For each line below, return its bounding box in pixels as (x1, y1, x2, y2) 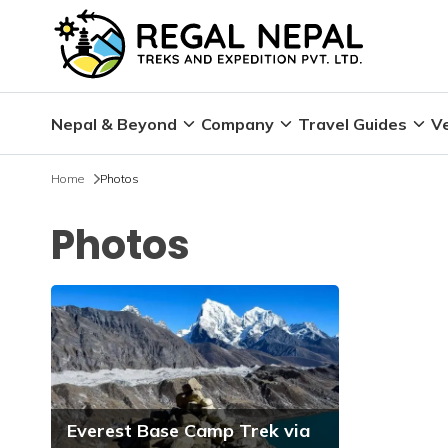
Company (201, 114, 274, 134)
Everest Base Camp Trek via (67, 419, 310, 442)
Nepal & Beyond (51, 114, 177, 134)
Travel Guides (298, 114, 407, 134)
